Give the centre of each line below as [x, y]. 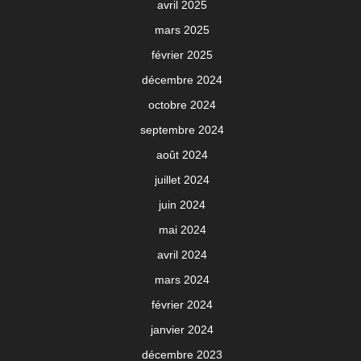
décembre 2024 [182, 80]
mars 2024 [182, 280]
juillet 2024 [182, 180]
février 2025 [182, 55]
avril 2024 [182, 255]
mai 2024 [182, 230]
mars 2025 [182, 30]
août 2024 [182, 155]
